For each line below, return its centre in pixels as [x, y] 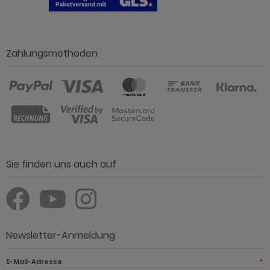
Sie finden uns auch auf [61, 165]
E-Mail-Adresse [34, 262]
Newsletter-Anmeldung [61, 236]
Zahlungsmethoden [52, 54]
